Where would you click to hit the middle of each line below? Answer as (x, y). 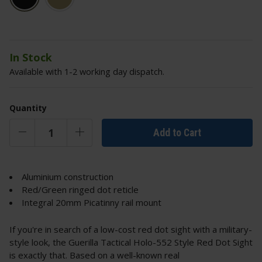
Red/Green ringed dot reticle (80, 190)
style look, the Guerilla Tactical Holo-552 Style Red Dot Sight (131, 242)
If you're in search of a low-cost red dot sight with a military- (131, 230)
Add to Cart (177, 132)
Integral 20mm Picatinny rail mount (92, 203)
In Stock (31, 58)
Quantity (28, 108)
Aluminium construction (68, 177)
